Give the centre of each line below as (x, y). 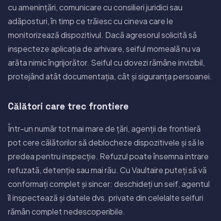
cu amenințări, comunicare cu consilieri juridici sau (95, 7)
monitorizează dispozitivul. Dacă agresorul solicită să (102, 35)
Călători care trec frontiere (68, 106)
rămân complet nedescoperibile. (67, 211)
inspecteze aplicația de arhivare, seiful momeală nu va (104, 48)
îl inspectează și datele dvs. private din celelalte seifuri (106, 197)
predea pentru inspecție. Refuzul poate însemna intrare (108, 156)
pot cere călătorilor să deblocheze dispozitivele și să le (106, 142)
